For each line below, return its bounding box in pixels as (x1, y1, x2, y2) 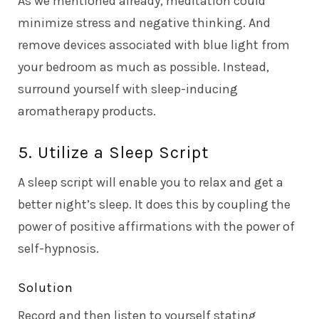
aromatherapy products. (18, 103, 156, 119)
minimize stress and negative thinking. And (18, 14, 271, 31)
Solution (18, 279, 73, 296)
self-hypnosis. (18, 240, 99, 256)
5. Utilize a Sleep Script (18, 142, 209, 162)
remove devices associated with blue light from (18, 36, 290, 53)
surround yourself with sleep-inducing (18, 80, 238, 97)
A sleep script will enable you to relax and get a (18, 174, 283, 190)
